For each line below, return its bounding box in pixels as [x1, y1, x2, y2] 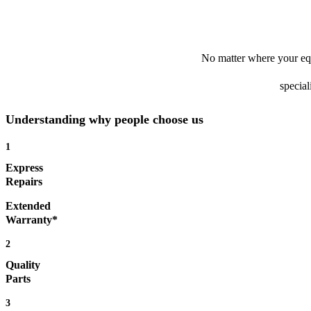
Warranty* [6, 214, 58, 226]
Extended [6, 200, 51, 212]
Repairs [6, 176, 42, 187]
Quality [6, 259, 40, 271]
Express [6, 162, 43, 174]
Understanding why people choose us [6, 112, 203, 126]
